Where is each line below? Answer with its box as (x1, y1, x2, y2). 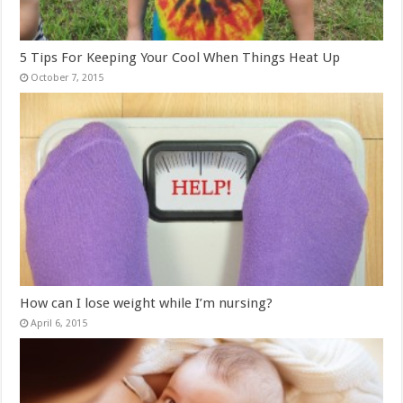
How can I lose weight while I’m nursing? (20, 294, 273, 311)
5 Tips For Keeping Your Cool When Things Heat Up (20, 49, 341, 66)
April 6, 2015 (31, 317, 88, 329)
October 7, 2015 (31, 72, 104, 84)
